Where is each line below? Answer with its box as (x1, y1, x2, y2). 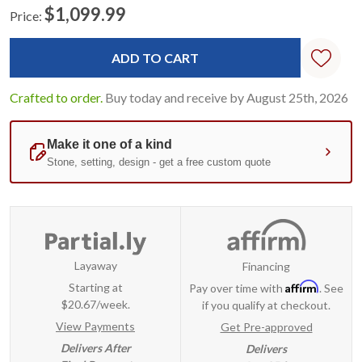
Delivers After (60, 341, 131, 356)
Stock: (10, 40, 42, 55)
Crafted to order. (10, 90, 103, 106)
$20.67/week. (61, 297, 130, 312)
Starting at (68, 280, 123, 295)
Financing (242, 259, 290, 273)
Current (10, 23, 50, 38)
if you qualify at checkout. (202, 297, 330, 312)
